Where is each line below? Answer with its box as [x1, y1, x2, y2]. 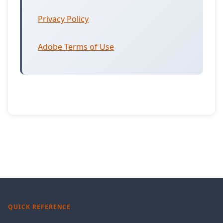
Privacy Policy [38, 13, 89, 24]
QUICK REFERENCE [8, 203, 71, 212]
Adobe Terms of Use [38, 41, 114, 52]
